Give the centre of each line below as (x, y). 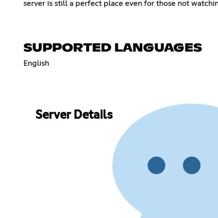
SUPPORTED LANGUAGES (113, 48)
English (36, 63)
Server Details (74, 116)
